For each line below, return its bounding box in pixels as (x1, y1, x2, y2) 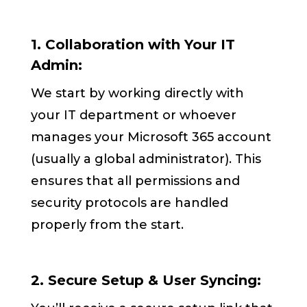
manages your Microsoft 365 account (31, 130, 272, 145)
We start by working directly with (31, 86, 245, 101)
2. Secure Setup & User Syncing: (31, 272, 262, 289)
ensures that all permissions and (31, 173, 241, 189)
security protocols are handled (31, 195, 229, 211)
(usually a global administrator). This (31, 151, 262, 167)
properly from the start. (31, 217, 184, 233)
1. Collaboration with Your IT (31, 36, 236, 53)
